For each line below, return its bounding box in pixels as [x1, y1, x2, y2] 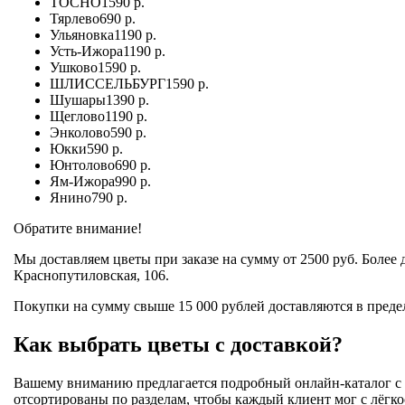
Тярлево [50, 10, 99, 26]
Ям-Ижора [50, 173, 115, 189]
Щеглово [50, 108, 105, 124]
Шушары [50, 91, 106, 108]
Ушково [50, 59, 98, 75]
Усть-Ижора [50, 42, 123, 59]
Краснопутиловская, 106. [14, 267, 169, 283]
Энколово [50, 124, 110, 140]
